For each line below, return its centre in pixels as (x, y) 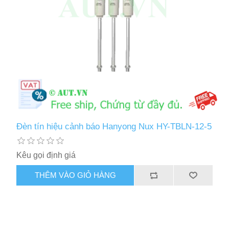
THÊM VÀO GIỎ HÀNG (75, 175)
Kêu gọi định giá (46, 155)
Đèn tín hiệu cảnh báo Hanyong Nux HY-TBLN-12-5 (114, 126)
